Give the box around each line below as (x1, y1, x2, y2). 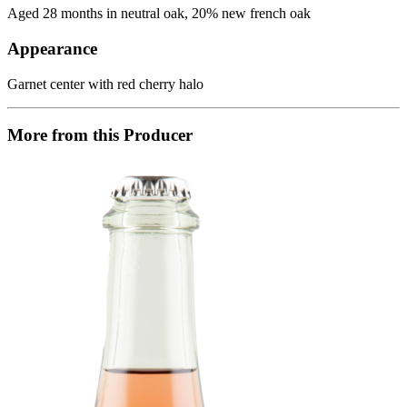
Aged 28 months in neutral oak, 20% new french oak (7, 5, 311, 22)
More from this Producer (7, 125, 193, 145)
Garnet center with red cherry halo (7, 75, 203, 92)
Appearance (7, 38, 97, 58)
